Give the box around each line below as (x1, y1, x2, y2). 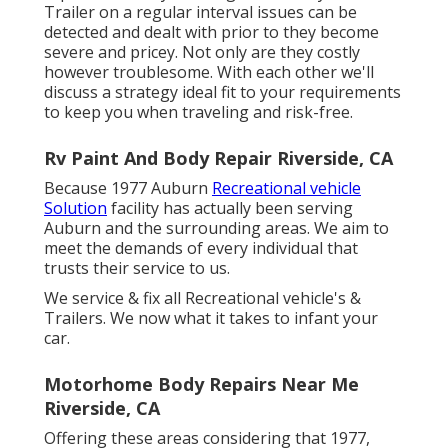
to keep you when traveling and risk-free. (44, 100, 353, 123)
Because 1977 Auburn (44, 176, 212, 199)
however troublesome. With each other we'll (44, 60, 374, 83)
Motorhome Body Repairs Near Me (44, 371, 359, 396)
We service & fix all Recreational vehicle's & (44, 286, 361, 309)
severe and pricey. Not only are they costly (44, 40, 360, 63)
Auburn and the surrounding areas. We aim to (44, 216, 389, 239)
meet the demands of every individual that (44, 236, 358, 259)
